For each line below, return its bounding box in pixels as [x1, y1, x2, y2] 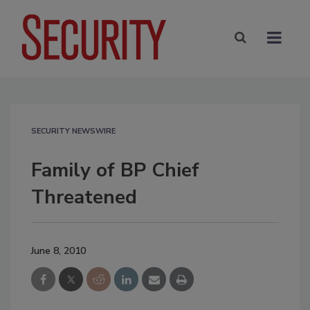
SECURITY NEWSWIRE [31, 125, 116, 136]
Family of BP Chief [31, 156, 199, 183]
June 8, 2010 [31, 244, 86, 257]
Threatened [31, 183, 137, 210]
